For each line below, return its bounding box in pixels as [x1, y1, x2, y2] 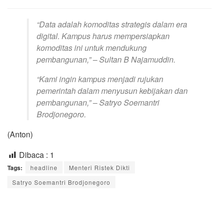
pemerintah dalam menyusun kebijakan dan [37, 85, 188, 97]
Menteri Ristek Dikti [69, 163, 130, 172]
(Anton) [7, 129, 33, 140]
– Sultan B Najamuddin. [91, 54, 175, 66]
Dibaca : [19, 149, 48, 161]
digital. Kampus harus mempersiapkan [37, 30, 170, 42]
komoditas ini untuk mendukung [37, 42, 147, 54]
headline [30, 163, 58, 172]
